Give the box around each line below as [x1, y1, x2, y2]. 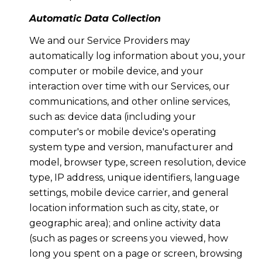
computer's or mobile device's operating [29, 126, 216, 138]
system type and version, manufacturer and [29, 142, 233, 153]
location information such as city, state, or [29, 202, 219, 214]
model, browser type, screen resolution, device [29, 157, 246, 168]
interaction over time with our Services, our [29, 81, 230, 92]
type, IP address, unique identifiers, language [29, 172, 240, 184]
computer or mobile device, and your [29, 65, 204, 77]
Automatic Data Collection [29, 12, 161, 24]
